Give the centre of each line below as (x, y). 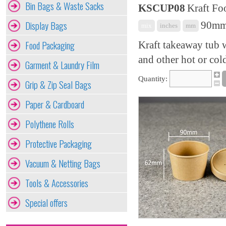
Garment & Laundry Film (62, 65)
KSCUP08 (162, 8)
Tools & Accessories (57, 183)
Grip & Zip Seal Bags (58, 84)
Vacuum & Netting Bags (63, 163)
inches (169, 25)
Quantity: (153, 79)
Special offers (46, 203)
